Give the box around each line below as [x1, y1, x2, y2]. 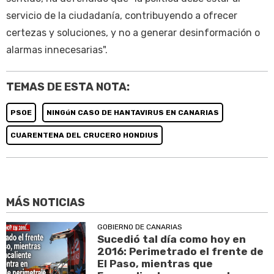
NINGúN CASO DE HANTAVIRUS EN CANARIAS [46, 108, 219, 117]
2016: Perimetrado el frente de [97, 245, 264, 257]
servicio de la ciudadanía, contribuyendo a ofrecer [6, 10, 237, 22]
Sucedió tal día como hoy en [97, 232, 246, 245]
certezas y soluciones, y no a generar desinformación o [6, 27, 260, 39]
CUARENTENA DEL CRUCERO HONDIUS [10, 131, 158, 140]
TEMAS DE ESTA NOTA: [6, 80, 130, 94]
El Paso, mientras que [97, 257, 213, 270]
